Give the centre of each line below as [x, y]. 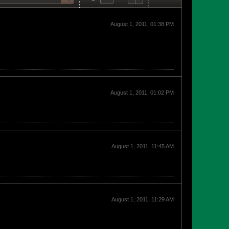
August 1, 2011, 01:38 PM [142, 24]
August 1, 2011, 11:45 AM [143, 146]
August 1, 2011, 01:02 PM [142, 93]
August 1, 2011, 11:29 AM [143, 199]
